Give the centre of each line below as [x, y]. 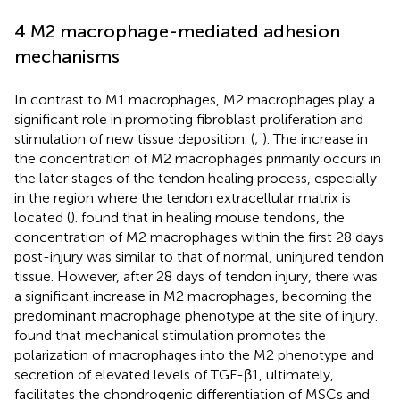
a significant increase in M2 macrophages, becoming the [193, 296]
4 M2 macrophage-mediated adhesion [177, 31]
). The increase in [315, 138]
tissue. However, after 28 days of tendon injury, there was [196, 276]
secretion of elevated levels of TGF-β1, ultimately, [174, 374]
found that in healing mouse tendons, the [213, 217]
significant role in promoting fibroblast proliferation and [189, 119]
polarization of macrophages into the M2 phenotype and [194, 354]
